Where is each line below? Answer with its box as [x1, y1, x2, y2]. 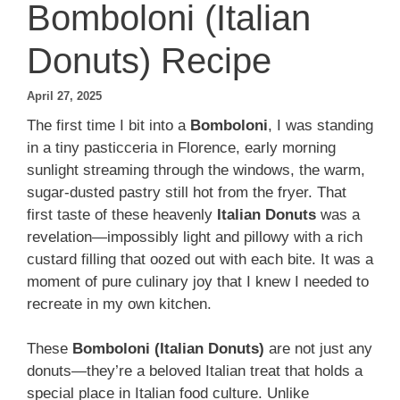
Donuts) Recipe [27, 40, 271, 80]
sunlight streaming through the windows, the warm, [27, 161, 365, 179]
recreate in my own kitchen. [27, 295, 212, 312]
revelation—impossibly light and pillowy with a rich [27, 228, 362, 246]
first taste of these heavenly [27, 205, 217, 223]
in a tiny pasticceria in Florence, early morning [27, 138, 336, 156]
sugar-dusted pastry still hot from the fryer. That [27, 183, 346, 201]
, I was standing [268, 116, 373, 134]
